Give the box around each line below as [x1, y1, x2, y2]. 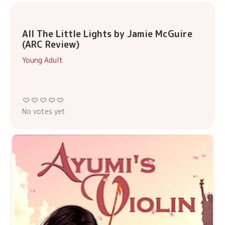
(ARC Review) [22, 38, 80, 51]
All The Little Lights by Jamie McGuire [22, 28, 192, 41]
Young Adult [22, 55, 63, 65]
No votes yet [22, 106, 65, 117]
